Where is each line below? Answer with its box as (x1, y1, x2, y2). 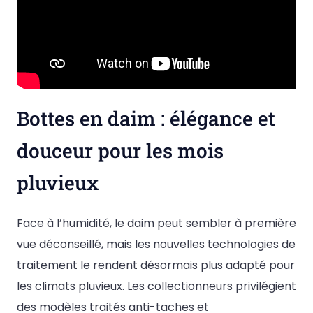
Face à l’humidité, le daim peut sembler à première (17, 215, 296, 232)
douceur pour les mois (17, 138, 224, 164)
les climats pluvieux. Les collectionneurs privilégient (17, 278, 296, 295)
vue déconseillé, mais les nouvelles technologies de (17, 236, 296, 253)
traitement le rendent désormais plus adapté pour (17, 257, 295, 274)
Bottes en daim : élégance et (17, 105, 275, 132)
